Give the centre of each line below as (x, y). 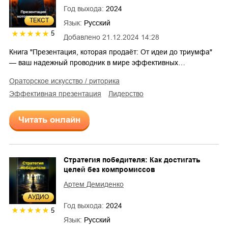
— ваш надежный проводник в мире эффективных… (97, 63)
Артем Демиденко (94, 184)
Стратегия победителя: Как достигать (132, 160)
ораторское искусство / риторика (67, 81)
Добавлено (82, 37)
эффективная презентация (58, 94)
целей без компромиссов (109, 170)
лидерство (128, 94)
